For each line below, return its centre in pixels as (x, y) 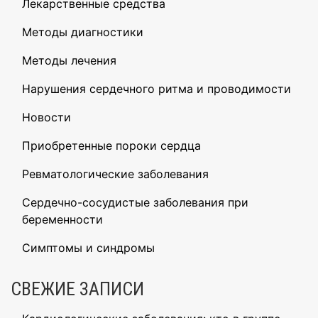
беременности (62, 220)
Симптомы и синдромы (88, 248)
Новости (46, 117)
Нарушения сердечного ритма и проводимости (157, 89)
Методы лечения (69, 61)
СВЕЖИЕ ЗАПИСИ (77, 289)
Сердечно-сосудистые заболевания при (135, 203)
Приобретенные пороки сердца (111, 146)
